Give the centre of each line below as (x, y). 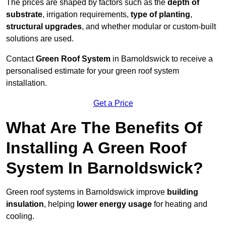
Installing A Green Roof (96, 148)
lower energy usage (114, 204)
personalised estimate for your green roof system (93, 71)
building (183, 192)
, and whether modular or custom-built (149, 27)
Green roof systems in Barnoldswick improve (87, 192)
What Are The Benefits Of (104, 128)
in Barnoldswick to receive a (162, 59)
